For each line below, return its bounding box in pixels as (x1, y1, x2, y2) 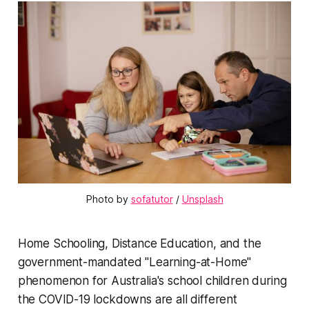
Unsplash (181, 193, 223, 206)
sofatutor (130, 193, 173, 206)
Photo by (86, 193, 131, 206)
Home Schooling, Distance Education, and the (17, 237, 261, 251)
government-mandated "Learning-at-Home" (17, 255, 252, 270)
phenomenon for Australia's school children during (17, 274, 287, 288)
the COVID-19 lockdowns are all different (17, 292, 237, 307)
